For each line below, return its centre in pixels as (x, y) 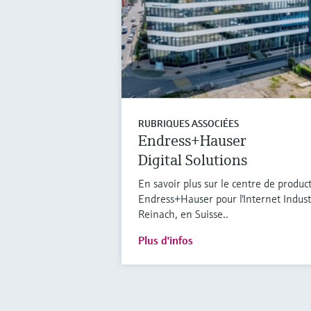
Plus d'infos (165, 241)
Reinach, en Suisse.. (183, 214)
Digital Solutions (192, 160)
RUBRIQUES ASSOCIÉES (188, 124)
